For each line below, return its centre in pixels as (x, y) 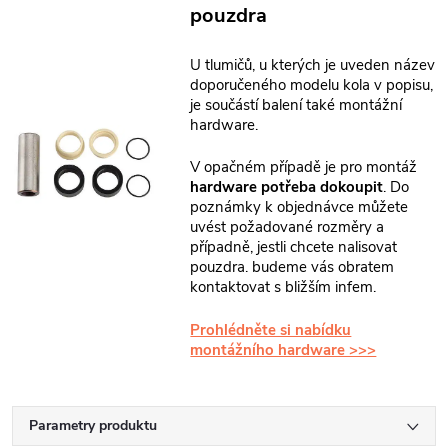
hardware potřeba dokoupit (287, 187)
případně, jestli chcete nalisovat (294, 247)
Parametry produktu (93, 426)
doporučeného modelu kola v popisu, (312, 84)
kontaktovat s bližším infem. (283, 287)
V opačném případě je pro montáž (304, 167)
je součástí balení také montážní (296, 104)
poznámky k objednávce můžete (299, 207)
